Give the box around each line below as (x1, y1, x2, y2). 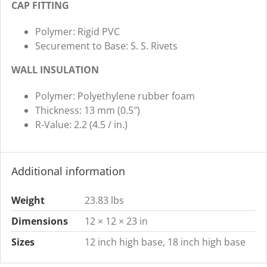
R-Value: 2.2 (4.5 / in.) (35, 118, 128, 132)
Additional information (11, 164, 125, 179)
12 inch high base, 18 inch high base (84, 235, 246, 249)
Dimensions (11, 215, 68, 228)
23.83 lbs (84, 194, 124, 207)
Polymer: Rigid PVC (35, 25, 120, 39)
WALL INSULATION (11, 63, 99, 77)
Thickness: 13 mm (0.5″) (35, 104, 140, 117)
